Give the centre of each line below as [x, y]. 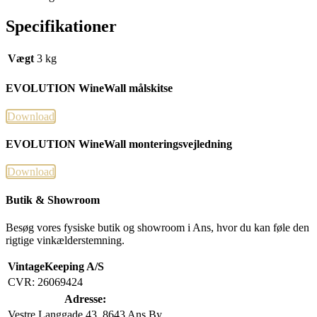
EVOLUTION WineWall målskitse [89, 88]
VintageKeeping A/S [57, 266]
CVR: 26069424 [45, 282]
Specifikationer [61, 27]
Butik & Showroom [53, 200]
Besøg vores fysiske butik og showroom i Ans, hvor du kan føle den [157, 227]
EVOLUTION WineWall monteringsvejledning [119, 144]
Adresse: [85, 299]
